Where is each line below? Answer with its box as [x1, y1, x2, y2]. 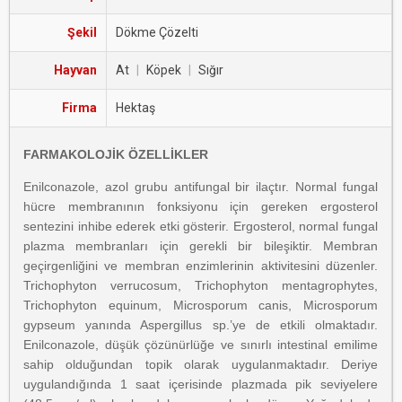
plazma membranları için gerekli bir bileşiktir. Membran [23, 239, 378, 253]
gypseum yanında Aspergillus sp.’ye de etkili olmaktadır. [23, 318, 378, 332]
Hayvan [54, 63, 97, 77]
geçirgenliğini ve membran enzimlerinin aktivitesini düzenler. [23, 258, 378, 273]
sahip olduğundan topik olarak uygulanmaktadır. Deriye [23, 357, 378, 371]
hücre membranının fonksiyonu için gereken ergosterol [23, 199, 378, 214]
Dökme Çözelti [116, 25, 198, 39]
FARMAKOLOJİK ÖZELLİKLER [23, 147, 208, 162]
